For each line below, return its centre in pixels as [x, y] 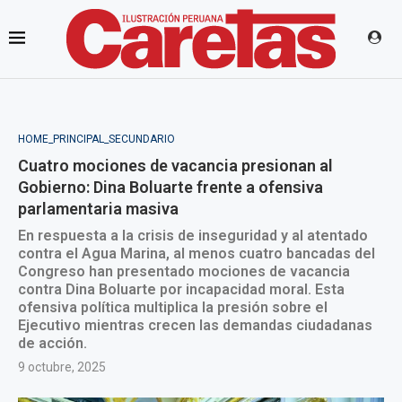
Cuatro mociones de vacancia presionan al [175, 166]
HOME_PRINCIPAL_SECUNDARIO [96, 139]
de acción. [52, 343]
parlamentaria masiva [98, 209]
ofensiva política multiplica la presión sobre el [173, 307]
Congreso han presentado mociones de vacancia [184, 271]
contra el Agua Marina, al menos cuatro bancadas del [197, 253]
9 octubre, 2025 [62, 367]
